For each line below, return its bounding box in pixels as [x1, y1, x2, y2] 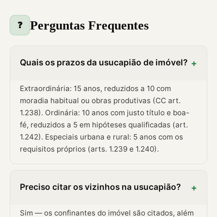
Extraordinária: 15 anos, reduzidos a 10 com [20, 84, 171, 93]
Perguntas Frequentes [30, 18, 149, 33]
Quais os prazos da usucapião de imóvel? [20, 57, 187, 68]
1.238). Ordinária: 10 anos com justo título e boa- [20, 108, 189, 118]
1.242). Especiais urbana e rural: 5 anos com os [20, 132, 183, 142]
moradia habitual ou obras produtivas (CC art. [20, 96, 181, 106]
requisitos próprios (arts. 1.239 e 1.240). [20, 144, 159, 154]
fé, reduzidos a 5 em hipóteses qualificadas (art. [20, 120, 188, 130]
